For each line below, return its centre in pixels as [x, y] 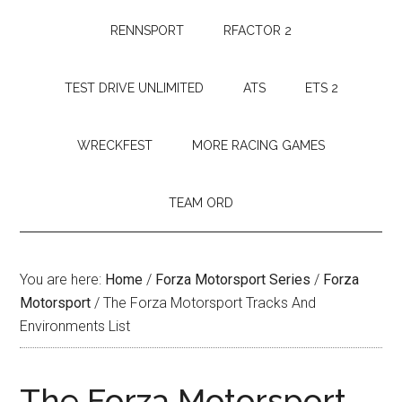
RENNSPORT [147, 31]
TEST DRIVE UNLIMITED [134, 88]
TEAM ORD [201, 203]
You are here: [63, 280]
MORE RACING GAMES [258, 145]
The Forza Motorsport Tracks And [208, 303]
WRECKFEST [115, 145]
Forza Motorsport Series [233, 280]
